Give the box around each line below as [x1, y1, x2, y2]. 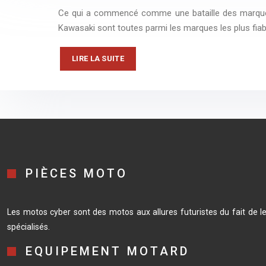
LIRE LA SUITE [72, 54, 124, 63]
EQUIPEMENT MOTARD [26, 244, 189, 258]
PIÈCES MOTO [26, 166, 128, 180]
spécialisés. [7, 222, 50, 232]
